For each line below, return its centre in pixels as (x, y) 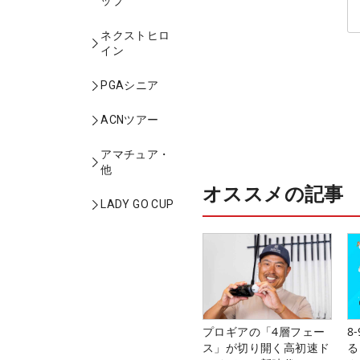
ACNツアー (130, 120)
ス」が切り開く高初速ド (266, 347)
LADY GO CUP (137, 204)
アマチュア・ (135, 154)
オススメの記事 (273, 193)
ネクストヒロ (135, 35)
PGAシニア (130, 85)
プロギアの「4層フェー (264, 331)
